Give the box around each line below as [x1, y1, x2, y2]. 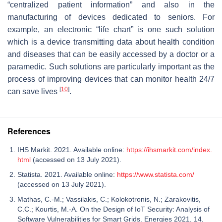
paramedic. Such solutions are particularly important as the [7, 62, 215, 71]
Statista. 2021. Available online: [17, 170, 117, 178]
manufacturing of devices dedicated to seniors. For [7, 12, 215, 21]
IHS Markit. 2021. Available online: [17, 145, 126, 154]
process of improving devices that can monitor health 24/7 [7, 74, 215, 83]
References [7, 125, 51, 137]
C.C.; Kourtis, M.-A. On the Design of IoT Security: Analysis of [17, 205, 210, 213]
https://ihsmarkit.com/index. [126, 145, 212, 154]
